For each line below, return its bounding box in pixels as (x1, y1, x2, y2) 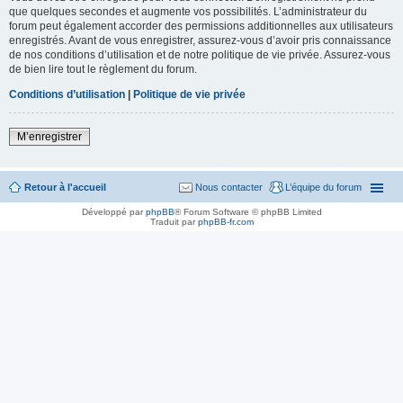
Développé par (81, 206, 146, 217)
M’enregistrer (17, 130, 82, 143)
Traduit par (149, 216, 198, 227)
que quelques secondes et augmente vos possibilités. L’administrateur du (9, 4, 367, 18)
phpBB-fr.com (197, 216, 254, 227)
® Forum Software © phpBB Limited (174, 206, 322, 217)
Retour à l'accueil (24, 181, 106, 193)
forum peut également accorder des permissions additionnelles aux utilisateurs (9, 19, 393, 32)
